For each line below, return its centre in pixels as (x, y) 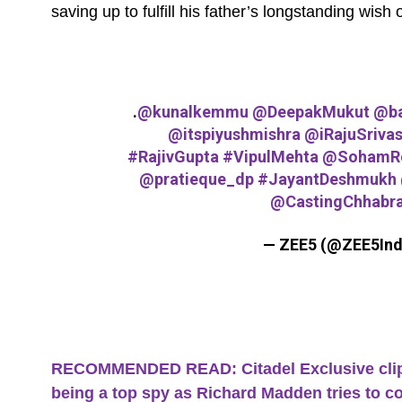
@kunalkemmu (192, 111)
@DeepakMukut (310, 111)
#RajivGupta (173, 156)
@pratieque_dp (197, 179)
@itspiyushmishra (234, 134)
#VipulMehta (270, 156)
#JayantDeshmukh (327, 179)
